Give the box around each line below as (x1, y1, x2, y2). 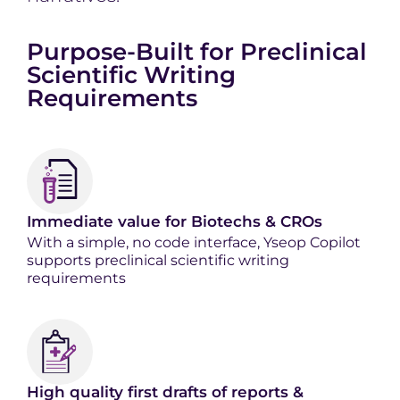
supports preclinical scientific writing (27, 252, 289, 269)
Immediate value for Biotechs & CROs (27, 212, 322, 230)
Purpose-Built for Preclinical (27, 37, 367, 66)
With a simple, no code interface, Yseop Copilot (27, 234, 361, 251)
